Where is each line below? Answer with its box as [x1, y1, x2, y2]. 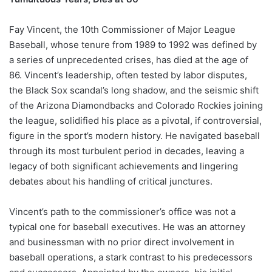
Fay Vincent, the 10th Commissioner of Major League [9, 23, 236, 35]
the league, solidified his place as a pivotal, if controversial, [9, 114, 262, 126]
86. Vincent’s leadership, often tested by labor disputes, [9, 69, 247, 81]
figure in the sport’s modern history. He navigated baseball [9, 129, 260, 141]
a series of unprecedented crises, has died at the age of [9, 53, 248, 66]
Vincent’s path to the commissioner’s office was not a [9, 205, 236, 217]
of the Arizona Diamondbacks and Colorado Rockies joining [9, 99, 263, 111]
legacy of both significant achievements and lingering [9, 160, 238, 172]
